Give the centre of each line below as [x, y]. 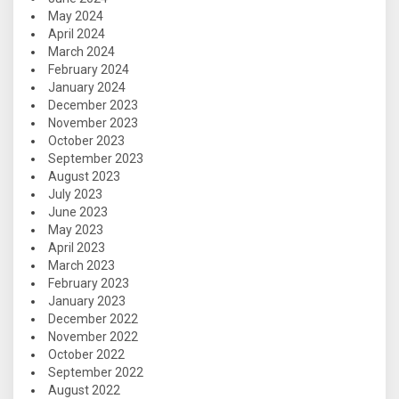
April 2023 [77, 248]
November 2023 [93, 123]
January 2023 [87, 301]
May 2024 [76, 16]
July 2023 [75, 195]
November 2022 [93, 337]
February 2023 [89, 284]
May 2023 [76, 230]
